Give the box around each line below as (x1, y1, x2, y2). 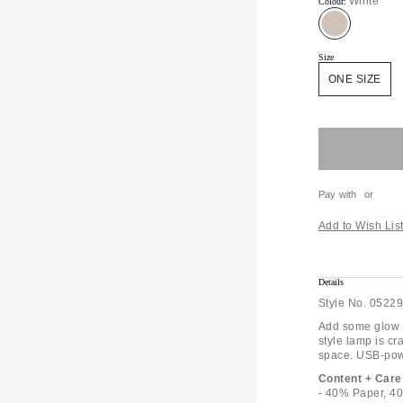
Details (318, 277, 344, 287)
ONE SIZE (327, 73, 381, 85)
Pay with (318, 189, 357, 200)
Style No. (318, 297, 367, 309)
